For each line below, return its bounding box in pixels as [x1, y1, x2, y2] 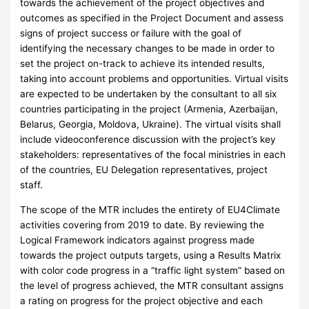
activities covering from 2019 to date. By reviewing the [20, 219, 265, 230]
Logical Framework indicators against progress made [20, 234, 255, 246]
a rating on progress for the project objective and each [20, 295, 263, 306]
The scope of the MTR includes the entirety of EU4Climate [20, 203, 281, 215]
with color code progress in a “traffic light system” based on [20, 264, 286, 276]
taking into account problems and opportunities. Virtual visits [20, 73, 289, 85]
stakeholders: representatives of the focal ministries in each [20, 149, 286, 161]
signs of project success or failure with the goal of [20, 28, 242, 39]
